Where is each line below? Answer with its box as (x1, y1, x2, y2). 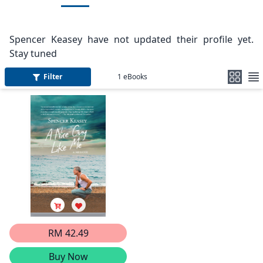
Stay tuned (9, 47, 57, 60)
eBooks (122, 72, 147, 82)
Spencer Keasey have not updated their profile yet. (9, 33, 254, 46)
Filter (43, 72, 63, 82)
